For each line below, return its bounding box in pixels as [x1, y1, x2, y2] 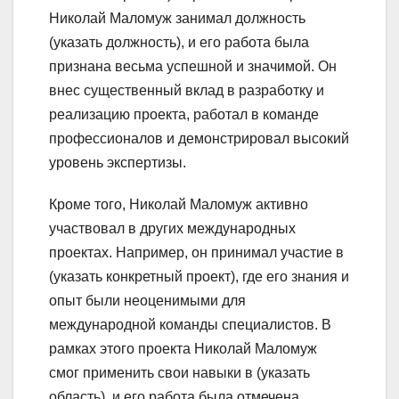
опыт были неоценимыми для [49, 292, 246, 308]
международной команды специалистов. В [49, 316, 331, 332]
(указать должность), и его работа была [49, 34, 309, 50]
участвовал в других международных [49, 220, 296, 236]
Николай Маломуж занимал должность [49, 10, 305, 26]
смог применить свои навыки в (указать [49, 364, 310, 380]
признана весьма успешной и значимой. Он [49, 58, 337, 74]
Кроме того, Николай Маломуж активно [49, 196, 308, 212]
